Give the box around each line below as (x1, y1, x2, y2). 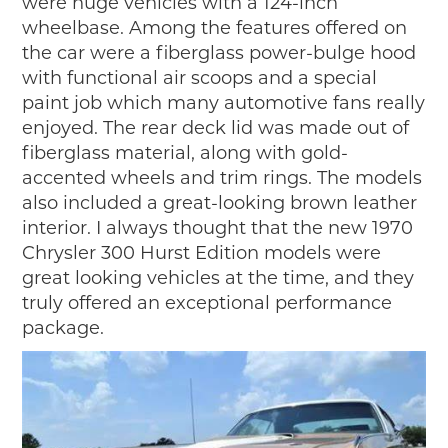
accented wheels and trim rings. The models (22, 166, 423, 189)
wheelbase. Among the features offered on (22, 16, 408, 39)
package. (22, 316, 105, 339)
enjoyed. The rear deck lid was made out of (22, 116, 410, 139)
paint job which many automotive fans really (22, 91, 426, 114)
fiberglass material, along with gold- (22, 141, 349, 164)
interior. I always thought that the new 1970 (22, 216, 414, 239)
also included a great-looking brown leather (22, 191, 418, 214)
